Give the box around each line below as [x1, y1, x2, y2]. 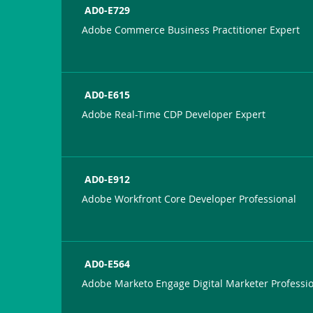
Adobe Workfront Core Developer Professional [82, 191, 297, 205]
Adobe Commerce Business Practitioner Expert [82, 22, 300, 36]
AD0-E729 [85, 3, 131, 17]
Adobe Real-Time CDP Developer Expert [82, 107, 266, 121]
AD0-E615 [85, 87, 131, 101]
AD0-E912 [85, 172, 131, 186]
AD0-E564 [85, 256, 131, 270]
